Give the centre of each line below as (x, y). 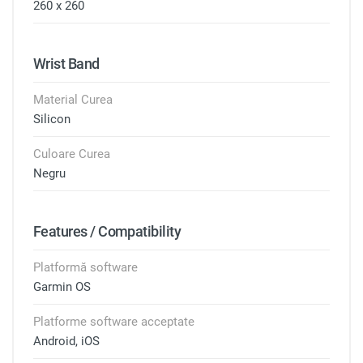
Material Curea (73, 100)
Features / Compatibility (107, 231)
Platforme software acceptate (114, 322)
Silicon (52, 119)
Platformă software (85, 267)
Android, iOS (66, 341)
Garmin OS (62, 287)
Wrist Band (66, 64)
